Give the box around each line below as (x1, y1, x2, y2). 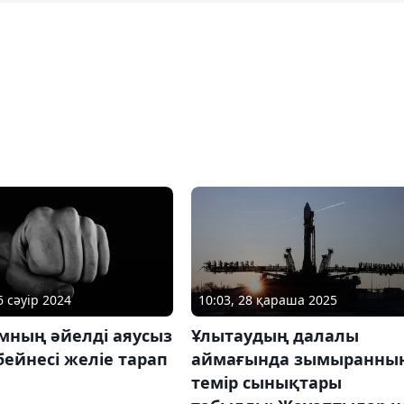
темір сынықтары (190, 371, 342, 393)
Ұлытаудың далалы (190, 324, 359, 346)
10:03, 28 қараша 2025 (197, 290, 337, 308)
